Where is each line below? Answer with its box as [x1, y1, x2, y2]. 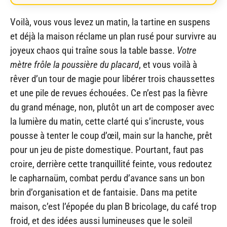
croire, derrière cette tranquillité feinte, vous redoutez [10, 158, 212, 170]
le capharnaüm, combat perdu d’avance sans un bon [10, 172, 205, 184]
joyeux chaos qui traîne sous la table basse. [10, 45, 177, 57]
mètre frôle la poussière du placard [10, 59, 139, 71]
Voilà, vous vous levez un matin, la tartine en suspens [10, 16, 210, 28]
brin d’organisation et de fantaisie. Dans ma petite [10, 186, 197, 199]
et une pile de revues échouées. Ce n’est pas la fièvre [10, 87, 208, 99]
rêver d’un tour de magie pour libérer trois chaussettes [10, 73, 215, 85]
